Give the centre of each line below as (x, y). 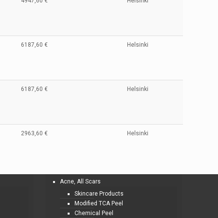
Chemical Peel (94, 213)
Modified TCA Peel (99, 203)
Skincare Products (99, 194)
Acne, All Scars (81, 182)
